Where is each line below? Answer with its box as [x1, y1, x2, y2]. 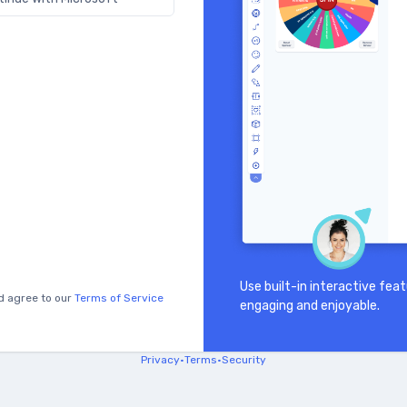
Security [222, 352, 266, 366]
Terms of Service [74, 291, 164, 304]
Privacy [141, 352, 180, 366]
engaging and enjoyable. [240, 297, 380, 313]
